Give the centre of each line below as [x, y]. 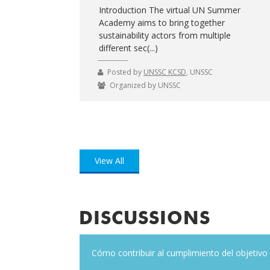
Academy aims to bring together [162, 22]
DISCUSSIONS [145, 219]
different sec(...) [128, 48]
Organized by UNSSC [145, 85]
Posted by [125, 72]
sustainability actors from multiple [165, 35]
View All [109, 160]
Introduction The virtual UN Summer [169, 10]
